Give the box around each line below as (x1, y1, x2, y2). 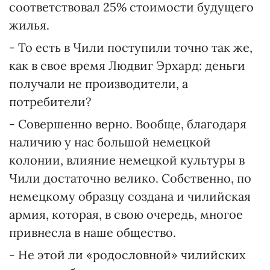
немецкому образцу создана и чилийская (9, 189, 251, 204)
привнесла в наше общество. (9, 225, 176, 240)
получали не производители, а (9, 76, 188, 91)
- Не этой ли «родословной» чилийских (9, 247, 246, 262)
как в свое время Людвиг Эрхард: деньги (9, 58, 245, 73)
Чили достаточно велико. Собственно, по (9, 171, 251, 186)
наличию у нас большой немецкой (9, 134, 211, 149)
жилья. (9, 17, 49, 33)
